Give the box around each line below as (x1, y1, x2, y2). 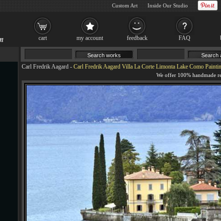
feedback (127, 35, 147, 41)
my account (76, 35, 103, 41)
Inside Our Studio (147, 2, 188, 8)
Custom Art (112, 2, 138, 8)
